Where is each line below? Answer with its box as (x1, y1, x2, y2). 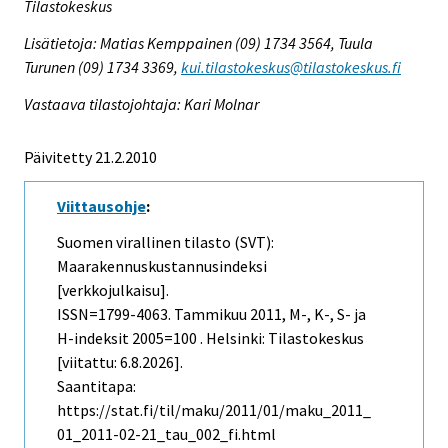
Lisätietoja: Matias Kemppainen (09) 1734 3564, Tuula (24, 32, 373, 53)
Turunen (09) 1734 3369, (24, 56, 181, 77)
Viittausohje (57, 195, 146, 216)
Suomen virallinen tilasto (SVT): (57, 232, 274, 253)
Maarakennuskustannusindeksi (57, 256, 267, 277)
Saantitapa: (57, 376, 136, 397)
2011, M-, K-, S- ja (247, 304, 366, 325)
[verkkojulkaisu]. (57, 280, 169, 301)
